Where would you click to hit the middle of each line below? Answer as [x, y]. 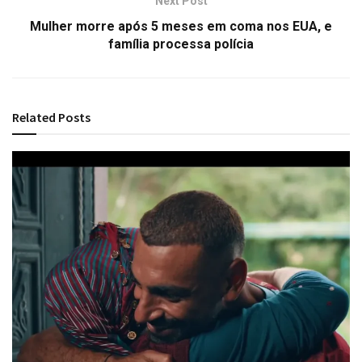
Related [34, 117]
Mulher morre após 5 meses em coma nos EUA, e [181, 26]
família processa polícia [181, 44]
